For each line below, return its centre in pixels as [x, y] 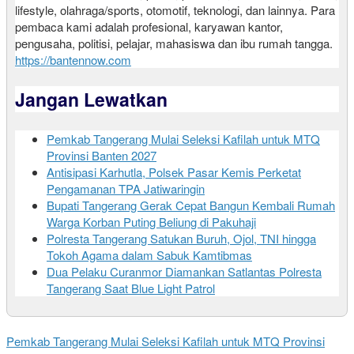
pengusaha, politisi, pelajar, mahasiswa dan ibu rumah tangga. [174, 43]
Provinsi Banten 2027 [102, 156]
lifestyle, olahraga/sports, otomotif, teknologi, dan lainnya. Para [175, 10]
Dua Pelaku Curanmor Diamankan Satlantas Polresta [184, 272]
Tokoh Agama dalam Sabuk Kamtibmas [149, 255]
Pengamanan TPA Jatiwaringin [126, 189]
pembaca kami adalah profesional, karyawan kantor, [149, 27]
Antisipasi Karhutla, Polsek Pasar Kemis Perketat [174, 172]
